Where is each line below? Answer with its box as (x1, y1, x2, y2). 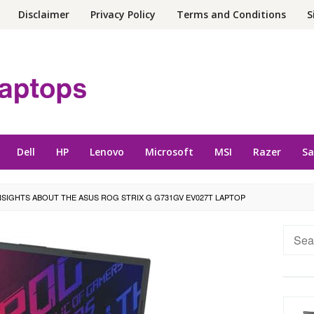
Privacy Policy (90, 8, 156, 21)
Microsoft (145, 144, 193, 158)
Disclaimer (18, 8, 69, 21)
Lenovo (90, 144, 124, 158)
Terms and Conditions (177, 8, 286, 21)
